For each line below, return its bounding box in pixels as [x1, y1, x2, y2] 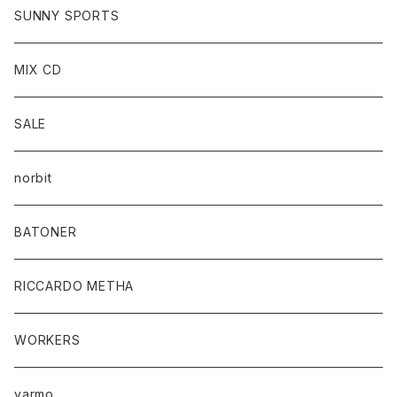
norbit [14, 170, 52, 185]
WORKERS [14, 332, 81, 347]
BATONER [14, 224, 77, 239]
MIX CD [14, 62, 62, 77]
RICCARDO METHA [14, 278, 135, 293]
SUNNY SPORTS [14, 8, 120, 23]
